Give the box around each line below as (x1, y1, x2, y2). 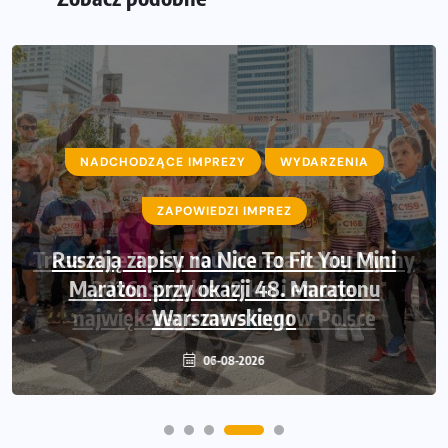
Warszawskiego (152, 303, 296, 332)
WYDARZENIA (279, 154, 369, 171)
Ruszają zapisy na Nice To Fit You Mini (52, 245, 396, 274)
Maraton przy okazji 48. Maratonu (68, 274, 380, 303)
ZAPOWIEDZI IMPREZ (156, 203, 292, 220)
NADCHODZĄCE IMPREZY (79, 154, 246, 171)
